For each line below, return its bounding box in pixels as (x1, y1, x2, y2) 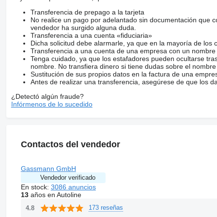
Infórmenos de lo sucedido (11, 100, 93, 108)
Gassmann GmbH (20, 164, 76, 172)
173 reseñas (88, 204, 123, 211)
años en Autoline (28, 190, 81, 199)
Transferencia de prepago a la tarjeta (30, 8, 144, 16)
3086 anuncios (50, 183, 96, 191)
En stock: (20, 183, 51, 191)
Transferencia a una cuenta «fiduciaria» (30, 31, 152, 39)
